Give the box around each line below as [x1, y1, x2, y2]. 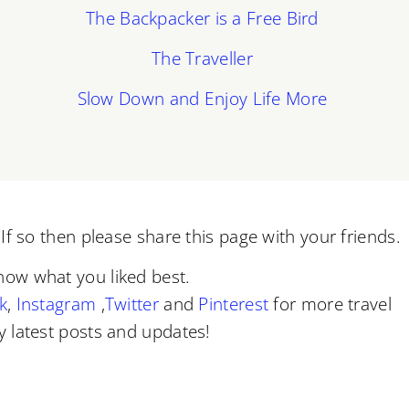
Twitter [104, 292, 159, 316]
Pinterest [198, 292, 269, 316]
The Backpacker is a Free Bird [86, 5, 319, 29]
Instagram [16, 292, 97, 316]
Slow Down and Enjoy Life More [77, 86, 328, 110]
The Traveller [151, 46, 253, 69]
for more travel [268, 292, 392, 316]
